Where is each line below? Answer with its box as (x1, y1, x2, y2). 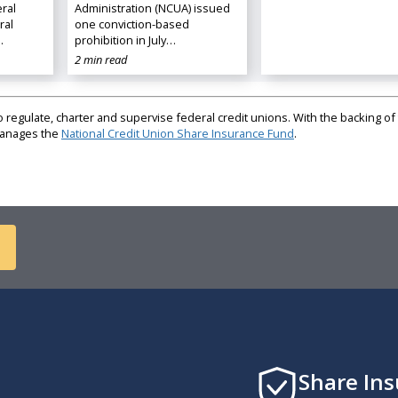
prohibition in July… (74, 31, 176, 48)
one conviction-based (74, 15, 189, 32)
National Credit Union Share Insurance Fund (60, 124, 294, 141)
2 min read (74, 51, 127, 68)
